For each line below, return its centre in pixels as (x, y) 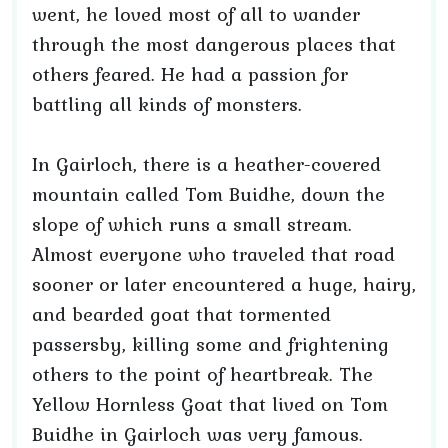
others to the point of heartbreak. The (202, 374)
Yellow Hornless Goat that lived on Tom (210, 404)
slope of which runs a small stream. (192, 224)
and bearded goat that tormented (181, 314)
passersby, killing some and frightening (210, 344)
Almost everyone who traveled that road (213, 254)
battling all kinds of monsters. (167, 104)
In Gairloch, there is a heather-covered (206, 164)
